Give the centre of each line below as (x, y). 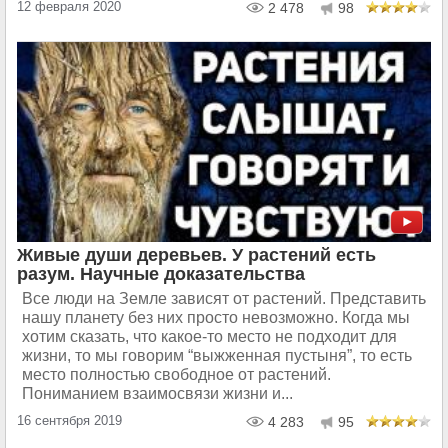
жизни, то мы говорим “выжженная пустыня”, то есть (217, 355)
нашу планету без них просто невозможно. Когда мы (216, 317)
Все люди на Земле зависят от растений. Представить (224, 298)
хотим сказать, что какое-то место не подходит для (209, 336)
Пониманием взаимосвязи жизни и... (157, 393)
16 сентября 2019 (69, 420)
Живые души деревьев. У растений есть (196, 255)
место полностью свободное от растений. (176, 374)
